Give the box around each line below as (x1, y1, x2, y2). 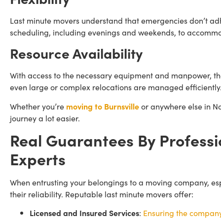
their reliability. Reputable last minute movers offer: (10, 188, 193, 199)
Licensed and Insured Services (30, 207, 139, 219)
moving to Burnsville (66, 100, 139, 111)
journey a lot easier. (10, 112, 82, 123)
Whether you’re (10, 100, 66, 111)
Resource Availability (10, 43, 143, 63)
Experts (10, 147, 66, 170)
